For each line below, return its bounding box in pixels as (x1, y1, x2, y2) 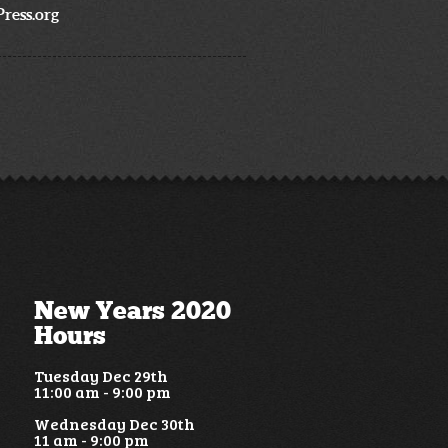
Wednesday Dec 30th (33, 413, 195, 434)
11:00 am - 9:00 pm (33, 381, 171, 402)
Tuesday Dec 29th (33, 365, 168, 386)
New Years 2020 (33, 295, 231, 326)
